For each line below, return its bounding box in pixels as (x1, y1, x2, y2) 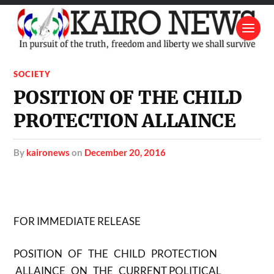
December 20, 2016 (84, 146, 166, 158)
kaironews (26, 146, 70, 158)
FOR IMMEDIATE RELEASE (13, 214, 141, 228)
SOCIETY (13, 68, 51, 79)
